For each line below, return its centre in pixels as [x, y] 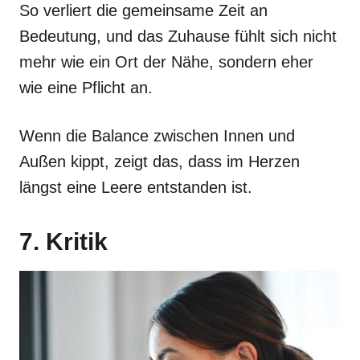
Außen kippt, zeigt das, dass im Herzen [160, 161]
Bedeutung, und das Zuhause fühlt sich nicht [178, 36]
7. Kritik [63, 241]
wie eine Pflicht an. [86, 87]
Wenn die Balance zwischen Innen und [157, 135]
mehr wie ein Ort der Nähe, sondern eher [166, 61]
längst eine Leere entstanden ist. [136, 187]
